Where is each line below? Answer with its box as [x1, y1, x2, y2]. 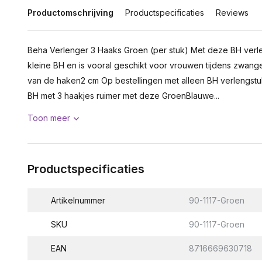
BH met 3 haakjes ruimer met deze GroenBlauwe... [27, 91, 219, 101]
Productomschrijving [27, 8, 113, 18]
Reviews [216, 8, 249, 18]
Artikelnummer [51, 195, 105, 205]
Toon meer [27, 113, 70, 123]
